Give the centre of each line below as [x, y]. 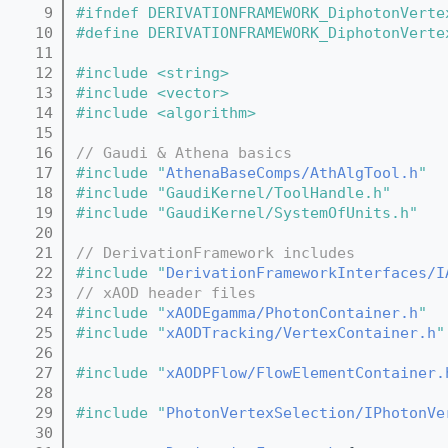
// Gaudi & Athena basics [184, 152]
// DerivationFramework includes [215, 252]
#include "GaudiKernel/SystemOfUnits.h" [247, 212]
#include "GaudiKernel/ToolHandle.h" [233, 192]
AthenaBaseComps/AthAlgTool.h [292, 172]
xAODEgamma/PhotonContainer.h [292, 312]
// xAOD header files [166, 292]
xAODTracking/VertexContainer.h [301, 332]
